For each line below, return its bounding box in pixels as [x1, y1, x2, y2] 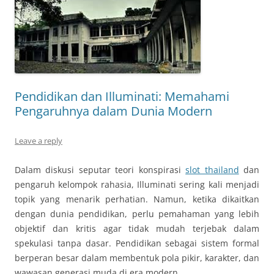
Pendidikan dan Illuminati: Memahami [15, 88, 229, 105]
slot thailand [185, 164, 239, 176]
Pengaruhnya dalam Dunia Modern [15, 103, 212, 119]
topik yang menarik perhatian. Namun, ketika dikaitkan [15, 193, 259, 205]
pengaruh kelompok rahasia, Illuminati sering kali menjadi [15, 179, 259, 190]
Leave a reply [15, 135, 62, 146]
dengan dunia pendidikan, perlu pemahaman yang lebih [15, 208, 259, 220]
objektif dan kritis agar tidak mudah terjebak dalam [15, 223, 259, 234]
